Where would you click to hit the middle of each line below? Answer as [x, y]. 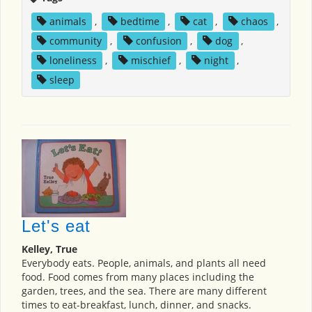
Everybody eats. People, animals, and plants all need [144, 263]
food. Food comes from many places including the [138, 277]
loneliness [73, 60]
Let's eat [56, 226]
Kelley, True [49, 249]
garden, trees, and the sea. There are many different [144, 291]
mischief [150, 60]
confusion [158, 40]
